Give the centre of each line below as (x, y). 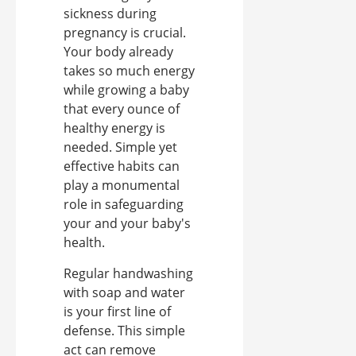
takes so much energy (129, 70)
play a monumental (122, 185)
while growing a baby (126, 89)
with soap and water (124, 292)
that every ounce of (122, 108)
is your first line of (117, 311)
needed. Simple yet (120, 147)
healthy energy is (114, 128)
